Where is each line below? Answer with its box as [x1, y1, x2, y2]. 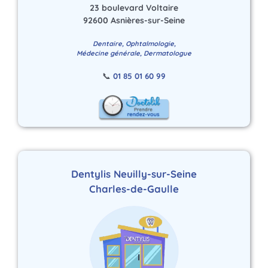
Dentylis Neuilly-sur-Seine [71, 167, 197, 180]
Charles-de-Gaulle [89, 182, 179, 195]
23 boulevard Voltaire [90, 2, 178, 14]
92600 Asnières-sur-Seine [83, 15, 185, 26]
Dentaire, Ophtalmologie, [92, 39, 176, 48]
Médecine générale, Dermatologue [77, 49, 191, 58]
